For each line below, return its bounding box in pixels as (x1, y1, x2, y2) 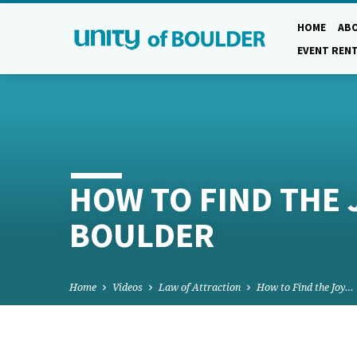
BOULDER (69, 213, 214, 257)
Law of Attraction (159, 280, 241, 295)
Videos (112, 280, 143, 295)
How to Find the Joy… (257, 280, 354, 295)
